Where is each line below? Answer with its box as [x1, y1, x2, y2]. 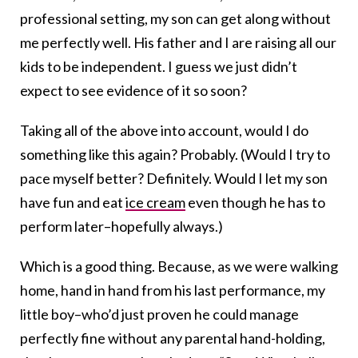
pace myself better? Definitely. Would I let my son [20, 169, 328, 188]
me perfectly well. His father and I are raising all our [20, 34, 336, 52]
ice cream [125, 193, 185, 212]
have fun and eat [20, 193, 125, 212]
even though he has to [185, 193, 325, 212]
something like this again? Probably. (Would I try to [20, 145, 330, 164]
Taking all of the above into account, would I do [20, 121, 308, 140]
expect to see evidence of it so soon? [20, 82, 247, 100]
